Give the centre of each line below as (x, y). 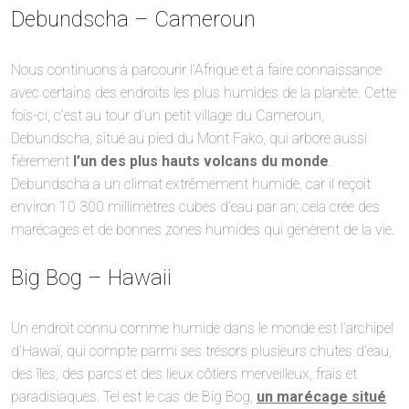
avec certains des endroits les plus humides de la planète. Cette (204, 92)
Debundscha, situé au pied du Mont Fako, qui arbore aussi (189, 138)
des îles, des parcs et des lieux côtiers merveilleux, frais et (184, 373)
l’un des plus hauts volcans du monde (201, 161)
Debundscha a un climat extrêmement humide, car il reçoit (191, 184)
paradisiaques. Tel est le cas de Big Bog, (134, 396)
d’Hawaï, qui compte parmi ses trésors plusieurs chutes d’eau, (201, 351)
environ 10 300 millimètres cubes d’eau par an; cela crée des (195, 206)
